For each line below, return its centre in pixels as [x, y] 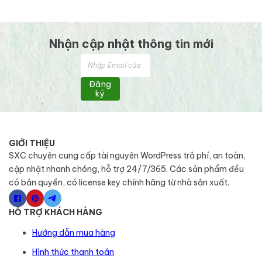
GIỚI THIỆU [32, 143]
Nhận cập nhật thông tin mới [131, 43]
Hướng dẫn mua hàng [74, 232]
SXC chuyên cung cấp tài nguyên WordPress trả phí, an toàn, [127, 155]
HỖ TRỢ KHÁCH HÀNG [56, 212]
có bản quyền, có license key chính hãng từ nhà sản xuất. [119, 182]
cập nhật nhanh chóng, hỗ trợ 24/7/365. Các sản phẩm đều [126, 169]
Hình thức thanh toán [73, 252]
